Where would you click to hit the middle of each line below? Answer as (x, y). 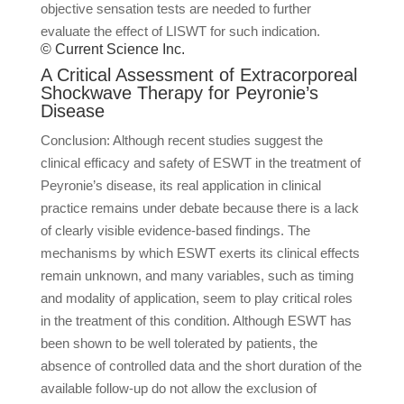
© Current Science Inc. (112, 49)
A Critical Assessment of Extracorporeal (198, 75)
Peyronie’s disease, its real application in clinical (180, 185)
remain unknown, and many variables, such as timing (197, 275)
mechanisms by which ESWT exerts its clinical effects (200, 253)
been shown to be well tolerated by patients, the (179, 343)
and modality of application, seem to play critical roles (196, 298)
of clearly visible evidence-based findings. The (175, 230)
